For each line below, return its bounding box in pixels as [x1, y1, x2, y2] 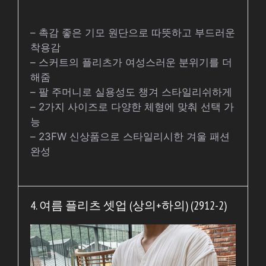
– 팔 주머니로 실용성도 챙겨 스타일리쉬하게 [30, 85, 232, 98]
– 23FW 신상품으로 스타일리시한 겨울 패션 [30, 130, 230, 142]
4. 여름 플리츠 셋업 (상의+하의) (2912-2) [30, 198, 227, 213]
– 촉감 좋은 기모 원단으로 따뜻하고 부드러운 [30, 26, 235, 39]
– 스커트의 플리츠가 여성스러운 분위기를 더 [30, 56, 232, 68]
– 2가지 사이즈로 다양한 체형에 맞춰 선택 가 [30, 100, 234, 113]
